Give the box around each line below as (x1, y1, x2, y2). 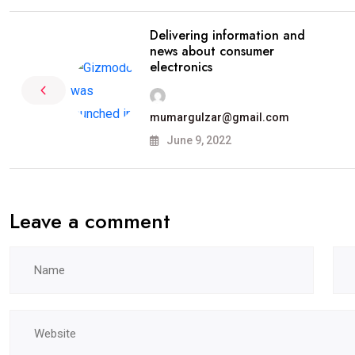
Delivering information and (150, 26, 305, 44)
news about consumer (150, 42, 274, 60)
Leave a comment (10, 206, 170, 236)
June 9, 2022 (164, 134, 231, 147)
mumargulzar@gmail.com (150, 111, 289, 124)
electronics (150, 58, 212, 76)
